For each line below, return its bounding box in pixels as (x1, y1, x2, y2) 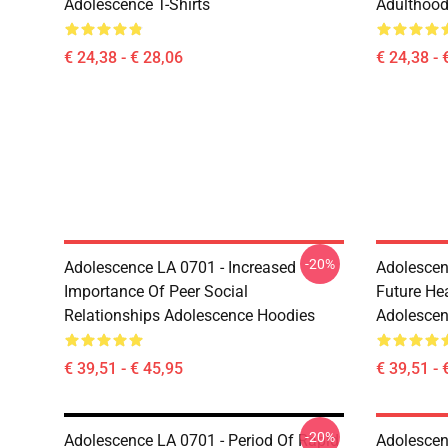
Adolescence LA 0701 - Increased (64, 257, 296, 277)
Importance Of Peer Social (64, 281, 248, 301)
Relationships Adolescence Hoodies (64, 305, 315, 325)
